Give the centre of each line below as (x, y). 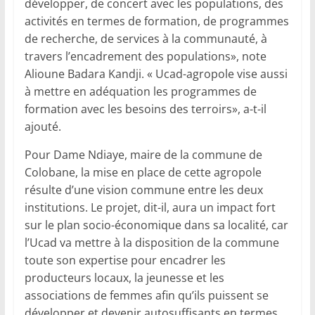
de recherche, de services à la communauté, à (146, 39)
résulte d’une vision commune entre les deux (143, 190)
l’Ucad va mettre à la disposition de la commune (152, 243)
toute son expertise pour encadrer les (125, 261)
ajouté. (43, 127)
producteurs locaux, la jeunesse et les (124, 278)
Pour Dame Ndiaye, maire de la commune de (143, 155)
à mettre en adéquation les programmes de (140, 92)
